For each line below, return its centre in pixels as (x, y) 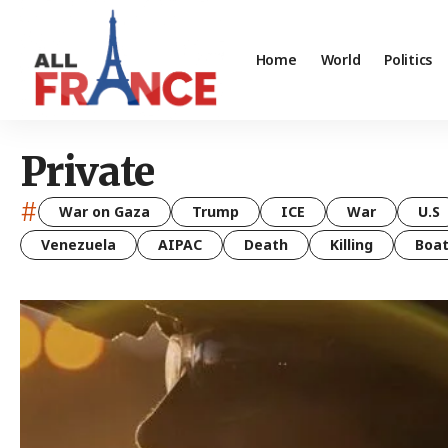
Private (87, 171)
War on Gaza (104, 212)
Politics (408, 60)
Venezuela (78, 244)
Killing (351, 244)
